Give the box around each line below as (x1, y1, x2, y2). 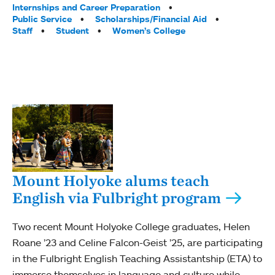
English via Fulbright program (12, 188, 221, 207)
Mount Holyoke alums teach (12, 171, 209, 190)
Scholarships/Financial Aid (95, 14, 207, 25)
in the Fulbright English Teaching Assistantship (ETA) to (12, 252, 262, 265)
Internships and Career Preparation (12, 2, 160, 14)
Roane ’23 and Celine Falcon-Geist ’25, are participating (12, 236, 263, 249)
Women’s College (112, 25, 185, 37)
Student (56, 25, 89, 37)
